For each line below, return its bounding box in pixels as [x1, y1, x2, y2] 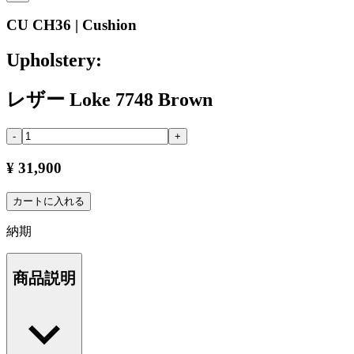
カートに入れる [13, 194, 85, 207]
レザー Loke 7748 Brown [6, 89, 213, 111]
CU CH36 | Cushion [6, 17, 137, 34]
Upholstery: [6, 50, 102, 71]
